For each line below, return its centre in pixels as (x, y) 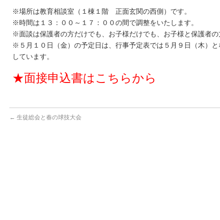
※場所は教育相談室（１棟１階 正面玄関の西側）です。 (102, 11)
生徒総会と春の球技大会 (48, 117)
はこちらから (120, 78)
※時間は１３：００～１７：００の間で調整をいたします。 (105, 23)
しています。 (33, 56)
